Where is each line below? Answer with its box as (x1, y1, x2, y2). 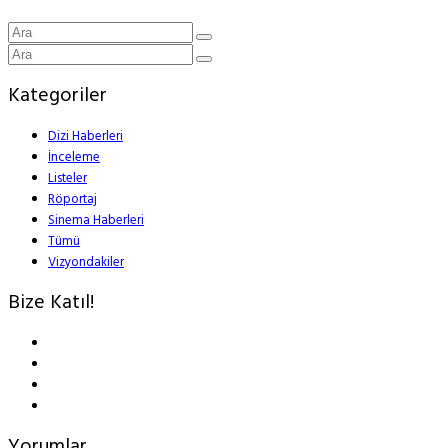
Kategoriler (8, 79, 107, 112)
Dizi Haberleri (48, 125, 123, 147)
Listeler (48, 167, 87, 189)
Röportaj (48, 188, 97, 210)
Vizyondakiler (48, 251, 124, 273)
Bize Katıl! (8, 286, 94, 319)
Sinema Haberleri (48, 209, 144, 231)
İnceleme (48, 146, 100, 168)
